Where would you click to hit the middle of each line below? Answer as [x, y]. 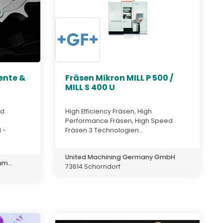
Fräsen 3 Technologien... [104, 130]
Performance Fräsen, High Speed [119, 120]
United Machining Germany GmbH [120, 157]
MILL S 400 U [90, 88]
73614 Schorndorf [93, 166]
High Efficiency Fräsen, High [109, 111]
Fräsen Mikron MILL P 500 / [119, 78]
